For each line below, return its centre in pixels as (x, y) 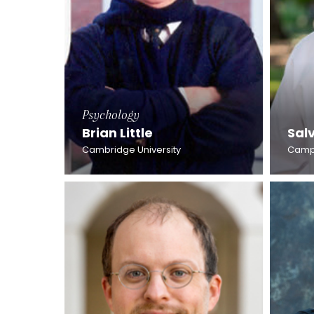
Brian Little (117, 133)
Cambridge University (131, 150)
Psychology (111, 115)
